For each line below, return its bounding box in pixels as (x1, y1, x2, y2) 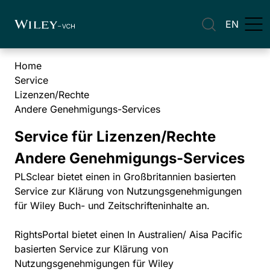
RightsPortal (14, 228, 69, 240)
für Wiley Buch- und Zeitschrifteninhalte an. (14, 199, 210, 212)
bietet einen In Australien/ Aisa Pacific (69, 228, 242, 240)
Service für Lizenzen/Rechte (14, 128, 216, 145)
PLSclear (14, 171, 54, 183)
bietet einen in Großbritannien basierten (54, 171, 236, 183)
